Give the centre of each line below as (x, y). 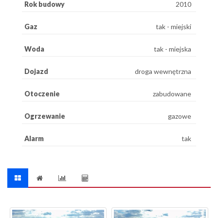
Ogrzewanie (45, 116)
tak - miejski (173, 26)
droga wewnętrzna (163, 71)
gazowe (180, 116)
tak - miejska (173, 49)
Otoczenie (42, 93)
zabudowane (172, 93)
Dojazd (36, 71)
